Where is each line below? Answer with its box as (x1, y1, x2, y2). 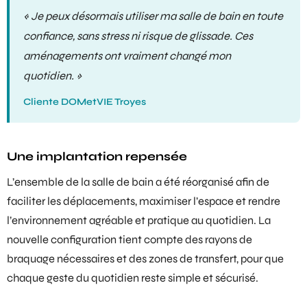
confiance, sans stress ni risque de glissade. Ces (23, 29, 253, 43)
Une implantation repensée (7, 149, 187, 164)
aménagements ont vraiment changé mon (23, 49, 231, 63)
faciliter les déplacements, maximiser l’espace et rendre (7, 194, 280, 208)
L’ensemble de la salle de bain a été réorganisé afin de (7, 175, 269, 189)
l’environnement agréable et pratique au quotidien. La (7, 213, 271, 228)
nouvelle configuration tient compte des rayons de (7, 232, 252, 247)
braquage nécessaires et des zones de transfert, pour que (7, 251, 284, 266)
